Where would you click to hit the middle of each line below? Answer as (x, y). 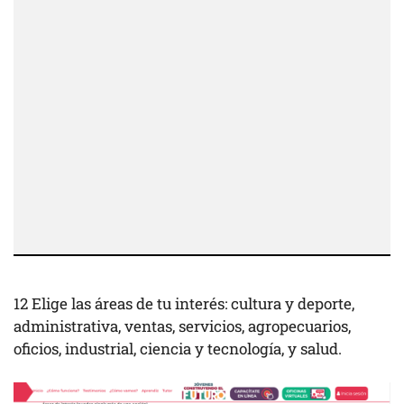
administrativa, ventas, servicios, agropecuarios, (182, 326)
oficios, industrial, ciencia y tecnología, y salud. (178, 348)
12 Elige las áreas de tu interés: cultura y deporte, (184, 303)
